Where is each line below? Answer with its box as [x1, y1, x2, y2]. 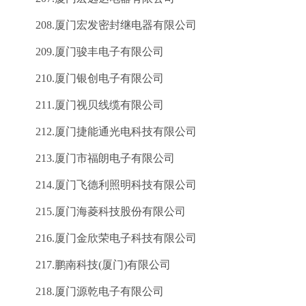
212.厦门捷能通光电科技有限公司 [14, 126, 197, 137]
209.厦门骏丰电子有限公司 [14, 46, 164, 57]
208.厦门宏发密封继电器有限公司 [14, 19, 197, 31]
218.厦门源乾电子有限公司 [14, 286, 164, 297]
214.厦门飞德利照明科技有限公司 [14, 179, 197, 191]
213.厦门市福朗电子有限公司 [14, 152, 175, 164]
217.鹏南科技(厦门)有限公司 [14, 259, 171, 270]
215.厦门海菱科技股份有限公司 [14, 206, 186, 217]
